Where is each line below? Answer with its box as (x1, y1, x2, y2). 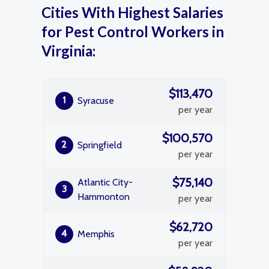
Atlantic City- (77, 177, 133, 188)
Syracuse (77, 95, 114, 106)
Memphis (77, 228, 115, 240)
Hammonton (77, 191, 130, 202)
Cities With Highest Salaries (41, 4, 223, 21)
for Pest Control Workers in (41, 23, 224, 40)
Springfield (77, 139, 122, 151)
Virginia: (41, 42, 95, 59)
